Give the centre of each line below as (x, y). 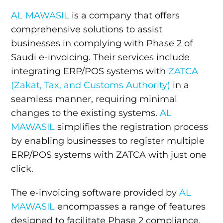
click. (22, 168)
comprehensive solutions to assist (87, 29)
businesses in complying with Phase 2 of (102, 43)
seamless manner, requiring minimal (94, 99)
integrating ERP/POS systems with (90, 71)
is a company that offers (125, 15)
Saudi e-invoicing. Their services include (101, 57)
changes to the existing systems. (86, 113)
